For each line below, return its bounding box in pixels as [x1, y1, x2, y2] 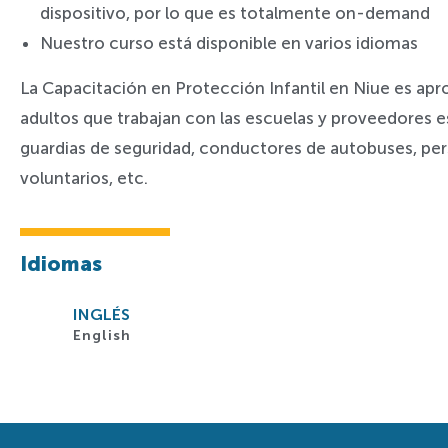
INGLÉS [73, 305, 130, 325]
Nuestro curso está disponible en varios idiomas [40, 33, 418, 54]
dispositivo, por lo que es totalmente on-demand [40, 3, 430, 24]
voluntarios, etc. [20, 168, 148, 189]
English [72, 327, 131, 345]
